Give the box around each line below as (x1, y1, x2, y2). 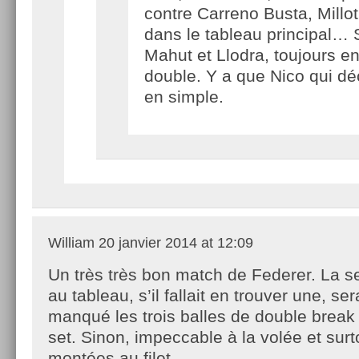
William (48, 234, 95, 251)
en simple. (144, 87, 224, 106)
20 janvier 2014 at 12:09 (95, 234, 253, 251)
